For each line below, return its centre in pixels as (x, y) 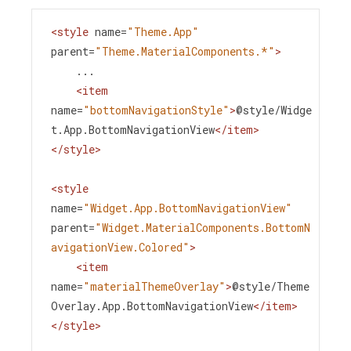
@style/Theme (271, 287)
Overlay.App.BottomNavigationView (152, 306)
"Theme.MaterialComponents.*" (185, 52)
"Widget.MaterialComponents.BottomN (203, 228)
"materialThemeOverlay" (154, 287)
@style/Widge (274, 110)
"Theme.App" (163, 32)
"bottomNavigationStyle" (156, 110)
